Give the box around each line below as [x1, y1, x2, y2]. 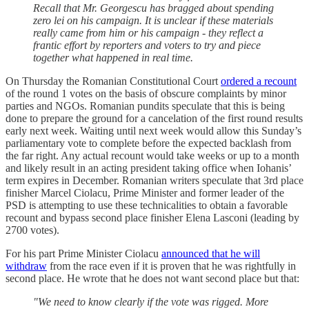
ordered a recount [221, 75, 297, 88]
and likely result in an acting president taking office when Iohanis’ [6, 162, 291, 175]
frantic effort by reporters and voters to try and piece [33, 39, 261, 52]
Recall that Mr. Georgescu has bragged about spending [33, 2, 274, 14]
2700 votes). [6, 224, 59, 237]
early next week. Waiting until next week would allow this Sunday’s [6, 125, 301, 137]
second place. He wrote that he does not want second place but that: [6, 272, 299, 285]
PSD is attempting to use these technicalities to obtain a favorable [6, 199, 288, 212]
